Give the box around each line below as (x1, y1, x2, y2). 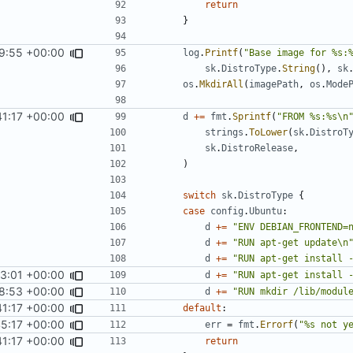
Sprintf (232, 110, 271, 122)
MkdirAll (199, 78, 243, 90)
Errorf (260, 318, 293, 330)
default (183, 302, 221, 314)
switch (183, 189, 216, 201)
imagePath (249, 78, 299, 90)
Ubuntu (249, 205, 282, 217)
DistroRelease (221, 142, 293, 154)
